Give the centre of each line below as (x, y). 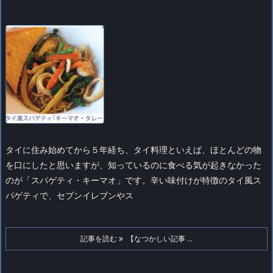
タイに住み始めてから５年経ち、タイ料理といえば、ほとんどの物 (133, 150)
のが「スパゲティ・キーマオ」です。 (78, 180)
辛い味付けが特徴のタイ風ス (206, 180)
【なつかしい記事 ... (158, 239)
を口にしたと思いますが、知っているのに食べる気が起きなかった (133, 165)
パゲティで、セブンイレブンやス (69, 196)
